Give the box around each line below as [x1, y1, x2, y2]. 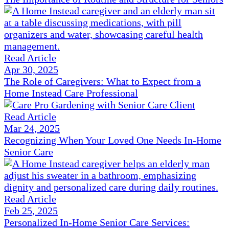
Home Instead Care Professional [4, 87, 138, 99]
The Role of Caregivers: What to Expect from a [4, 76, 201, 87]
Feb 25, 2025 [4, 205, 58, 217]
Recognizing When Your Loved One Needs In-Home [4, 134, 221, 146]
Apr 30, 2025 [4, 64, 58, 76]
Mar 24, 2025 [4, 123, 60, 134]
